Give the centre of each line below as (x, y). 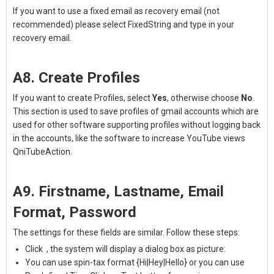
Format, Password (75, 212)
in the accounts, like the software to (82, 138)
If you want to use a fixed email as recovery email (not (116, 11)
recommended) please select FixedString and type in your (124, 24)
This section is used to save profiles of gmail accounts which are (136, 111)
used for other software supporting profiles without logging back (137, 125)
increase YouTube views (198, 138)
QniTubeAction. (43, 152)
